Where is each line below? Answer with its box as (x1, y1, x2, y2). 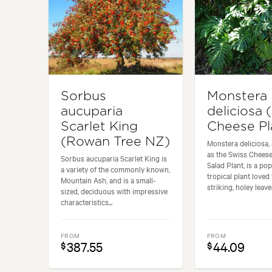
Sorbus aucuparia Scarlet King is (61, 152, 167, 163)
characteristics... (61, 195, 112, 207)
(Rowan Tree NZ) (61, 135, 170, 148)
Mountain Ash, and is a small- (61, 174, 156, 185)
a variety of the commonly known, (61, 163, 170, 174)
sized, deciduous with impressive (61, 185, 168, 196)
